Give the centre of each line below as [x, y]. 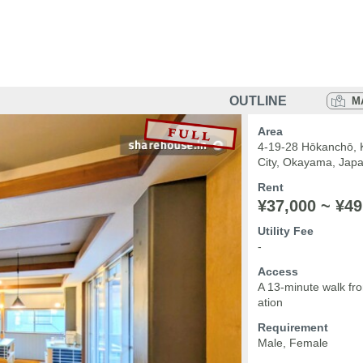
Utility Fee [286, 231]
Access [278, 271]
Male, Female [293, 343]
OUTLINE [258, 101]
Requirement [293, 327]
